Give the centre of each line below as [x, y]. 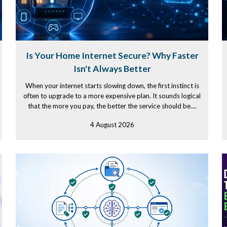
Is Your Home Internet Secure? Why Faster [112, 55]
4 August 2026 [112, 125]
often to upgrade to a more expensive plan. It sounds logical [112, 96]
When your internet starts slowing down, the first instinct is [112, 86]
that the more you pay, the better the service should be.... [112, 106]
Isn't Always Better [112, 69]
